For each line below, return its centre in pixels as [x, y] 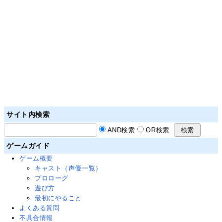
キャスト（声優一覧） [68, 168]
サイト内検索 [28, 115]
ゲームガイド [28, 146]
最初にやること [58, 198]
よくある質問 [40, 208]
